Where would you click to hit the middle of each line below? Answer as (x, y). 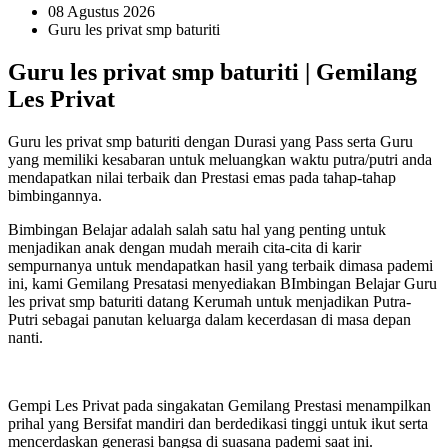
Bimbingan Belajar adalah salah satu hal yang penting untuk (197, 229)
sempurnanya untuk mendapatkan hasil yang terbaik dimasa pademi (220, 265)
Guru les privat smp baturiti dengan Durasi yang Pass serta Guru (210, 141)
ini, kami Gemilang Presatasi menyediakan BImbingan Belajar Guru (222, 283)
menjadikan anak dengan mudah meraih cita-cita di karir (184, 247)
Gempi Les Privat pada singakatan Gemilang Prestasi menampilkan (219, 405)
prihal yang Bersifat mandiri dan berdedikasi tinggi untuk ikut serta (218, 423)
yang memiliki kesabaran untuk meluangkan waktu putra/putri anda (220, 159)
